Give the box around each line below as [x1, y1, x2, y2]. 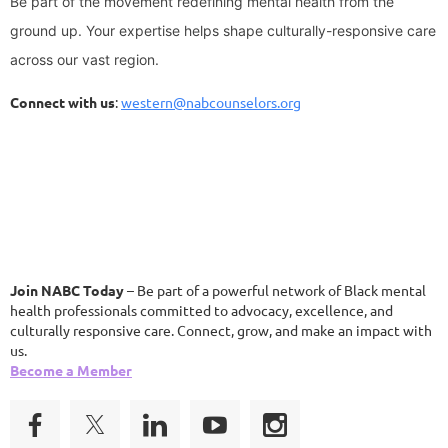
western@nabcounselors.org [121, 93, 301, 112]
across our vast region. [10, 51, 159, 69]
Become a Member [10, 361, 132, 380]
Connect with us [10, 93, 115, 112]
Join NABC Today [10, 281, 124, 300]
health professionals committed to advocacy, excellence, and [10, 301, 393, 320]
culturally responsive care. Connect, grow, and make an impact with [10, 321, 432, 340]
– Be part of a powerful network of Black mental [124, 281, 426, 300]
